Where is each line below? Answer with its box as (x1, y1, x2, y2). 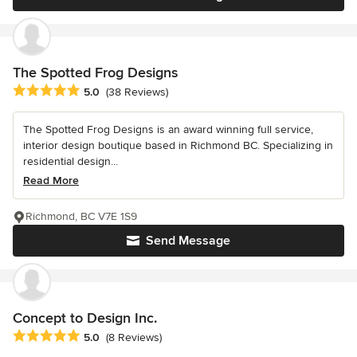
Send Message (146, 232, 230, 249)
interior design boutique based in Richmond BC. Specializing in (23, 138, 333, 152)
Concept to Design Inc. (13, 308, 157, 327)
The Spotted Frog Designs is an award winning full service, (23, 122, 313, 136)
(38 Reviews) (106, 84, 168, 99)
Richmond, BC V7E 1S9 (25, 209, 137, 223)
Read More (23, 173, 79, 187)
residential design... (23, 154, 118, 168)
